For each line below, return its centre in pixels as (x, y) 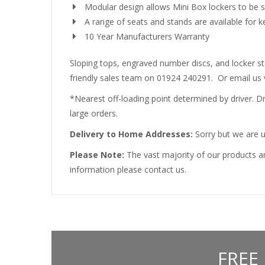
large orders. (94, 113)
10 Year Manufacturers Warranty (147, 36)
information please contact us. (128, 169)
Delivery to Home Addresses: (131, 134)
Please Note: (97, 155)
